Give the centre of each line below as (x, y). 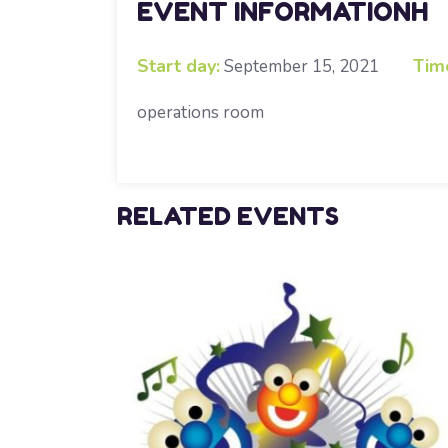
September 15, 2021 (301, 67)
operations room (200, 113)
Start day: (178, 66)
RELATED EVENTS (228, 217)
